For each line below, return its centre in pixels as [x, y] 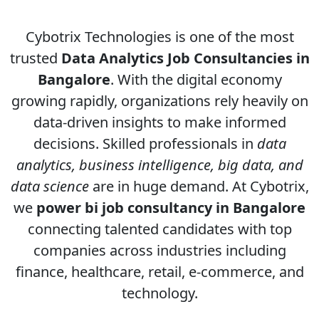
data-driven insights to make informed [159, 122]
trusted [35, 58]
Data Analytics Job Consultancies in [185, 58]
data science [49, 186]
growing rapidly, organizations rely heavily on [159, 101]
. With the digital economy [196, 79]
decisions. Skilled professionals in [145, 143]
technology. [159, 293]
